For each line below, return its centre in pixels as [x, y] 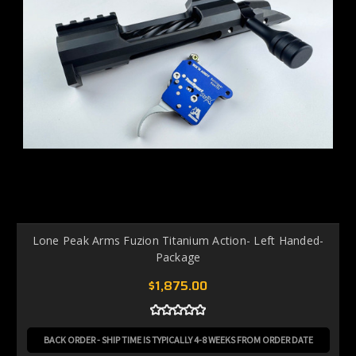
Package [178, 257]
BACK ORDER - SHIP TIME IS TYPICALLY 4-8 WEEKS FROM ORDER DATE [178, 339]
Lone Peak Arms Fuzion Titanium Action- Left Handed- [178, 240]
